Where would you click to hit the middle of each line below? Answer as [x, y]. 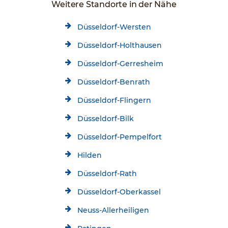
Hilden [89, 155]
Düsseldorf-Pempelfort [119, 137]
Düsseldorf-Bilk [105, 119]
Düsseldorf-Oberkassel [119, 192]
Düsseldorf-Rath [107, 174]
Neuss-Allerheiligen [113, 210]
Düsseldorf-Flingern [114, 100]
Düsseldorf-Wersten [114, 27]
